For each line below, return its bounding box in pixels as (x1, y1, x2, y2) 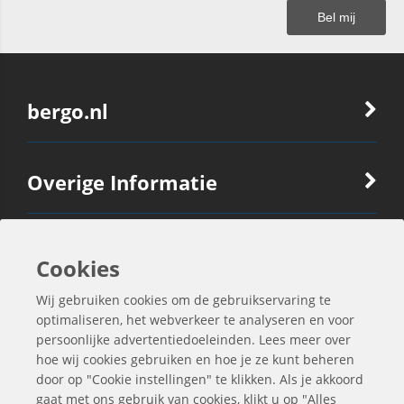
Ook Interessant (27, 240, 188, 267)
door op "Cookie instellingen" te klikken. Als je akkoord (36, 371, 363, 388)
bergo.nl (27, 97, 108, 124)
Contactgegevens (27, 311, 196, 338)
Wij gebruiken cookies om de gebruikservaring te (36, 291, 331, 308)
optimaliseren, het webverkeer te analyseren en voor (36, 311, 354, 328)
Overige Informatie (27, 169, 217, 196)
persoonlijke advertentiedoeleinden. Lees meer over (36, 331, 351, 348)
